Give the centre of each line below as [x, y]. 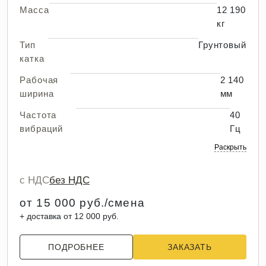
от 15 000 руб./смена [82, 203]
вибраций [42, 129]
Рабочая [39, 80]
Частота [38, 115]
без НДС [69, 180]
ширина [37, 94]
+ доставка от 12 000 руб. [69, 216]
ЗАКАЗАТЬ [190, 247]
